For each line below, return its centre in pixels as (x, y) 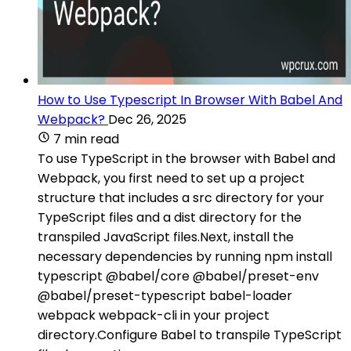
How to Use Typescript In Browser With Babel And (190, 100)
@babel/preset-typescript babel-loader (165, 295)
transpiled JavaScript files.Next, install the (166, 237)
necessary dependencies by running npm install (185, 256)
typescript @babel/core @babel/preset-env (178, 276)
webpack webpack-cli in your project (154, 315)
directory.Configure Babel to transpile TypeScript (190, 335)
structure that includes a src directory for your (181, 197)
